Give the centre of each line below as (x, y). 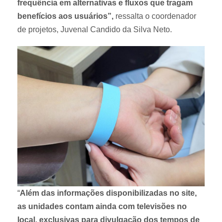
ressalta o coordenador (156, 16)
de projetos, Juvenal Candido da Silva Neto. (95, 29)
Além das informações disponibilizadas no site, (108, 193)
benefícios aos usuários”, (66, 16)
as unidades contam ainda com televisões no (102, 207)
